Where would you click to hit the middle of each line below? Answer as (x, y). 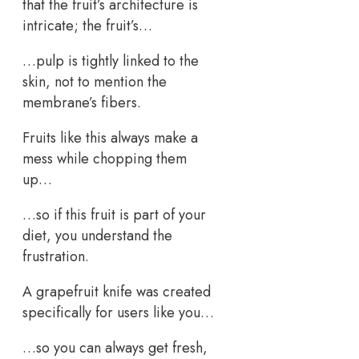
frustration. (56, 256)
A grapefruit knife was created (117, 291)
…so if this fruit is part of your (114, 214)
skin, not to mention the (95, 81)
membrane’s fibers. (82, 102)
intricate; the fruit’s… (87, 25)
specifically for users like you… (118, 312)
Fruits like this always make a (110, 137)
